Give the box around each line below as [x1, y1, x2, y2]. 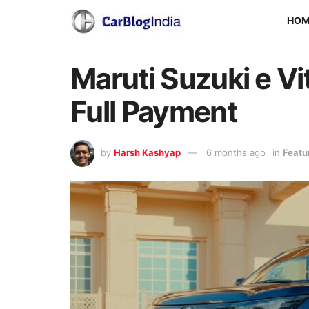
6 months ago [206, 146, 266, 158]
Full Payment [70, 94, 237, 129]
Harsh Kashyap [114, 146, 181, 158]
